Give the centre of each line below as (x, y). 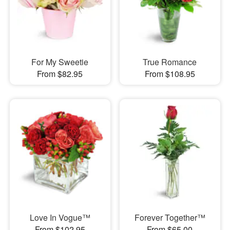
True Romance (170, 62)
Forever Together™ (170, 217)
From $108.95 (170, 73)
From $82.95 (60, 73)
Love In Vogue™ (60, 217)
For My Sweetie (60, 62)
